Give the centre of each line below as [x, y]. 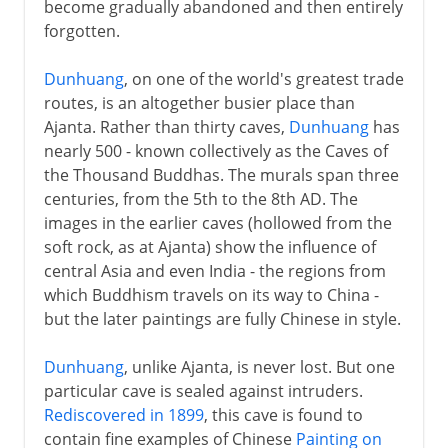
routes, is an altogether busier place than [199, 102]
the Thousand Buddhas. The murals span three [221, 174]
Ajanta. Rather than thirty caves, [166, 126]
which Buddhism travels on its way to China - [211, 294]
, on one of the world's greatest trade [263, 78]
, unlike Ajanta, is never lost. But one [259, 366]
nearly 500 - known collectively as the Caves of [215, 150]
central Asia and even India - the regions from [214, 270]
